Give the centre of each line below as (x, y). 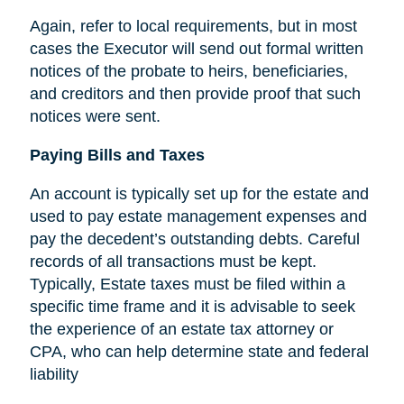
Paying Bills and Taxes (117, 155)
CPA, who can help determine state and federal (199, 351)
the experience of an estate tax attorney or (181, 329)
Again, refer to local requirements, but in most (193, 26)
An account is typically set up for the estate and (199, 193)
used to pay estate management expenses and (198, 216)
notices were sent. (95, 116)
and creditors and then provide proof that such (195, 93)
